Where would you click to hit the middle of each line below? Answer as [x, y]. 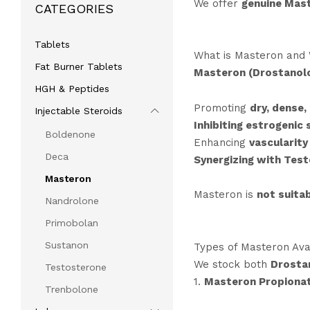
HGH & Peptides [72, 89]
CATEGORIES [74, 9]
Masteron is [225, 195]
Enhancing [221, 142]
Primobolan [72, 223]
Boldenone [70, 135]
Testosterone [76, 267]
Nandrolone [72, 201]
